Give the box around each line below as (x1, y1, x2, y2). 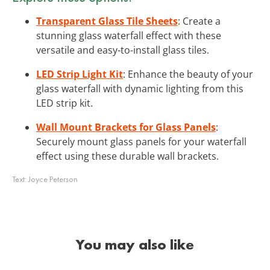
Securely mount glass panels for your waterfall (36, 134, 246, 148)
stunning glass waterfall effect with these (36, 28, 221, 42)
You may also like (76, 234, 194, 254)
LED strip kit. (36, 96, 93, 110)
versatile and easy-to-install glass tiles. (36, 43, 209, 57)
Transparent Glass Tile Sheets (36, 14, 178, 28)
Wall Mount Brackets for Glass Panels (36, 120, 216, 134)
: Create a (178, 14, 221, 28)
